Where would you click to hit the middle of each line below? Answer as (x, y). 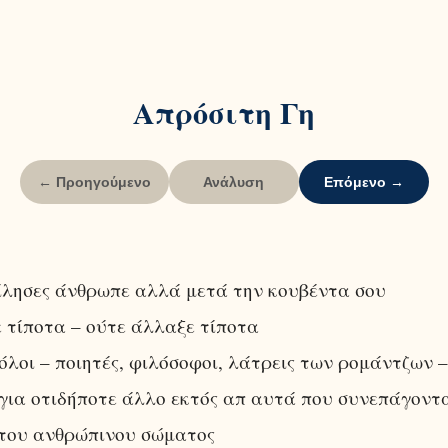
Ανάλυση (233, 182)
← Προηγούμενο (94, 182)
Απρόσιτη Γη (224, 112)
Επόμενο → (363, 182)
